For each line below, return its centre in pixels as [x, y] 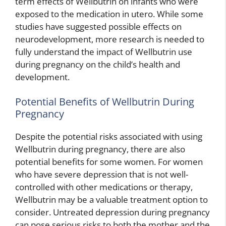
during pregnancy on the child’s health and [98, 64]
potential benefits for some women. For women [109, 162]
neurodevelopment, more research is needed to [110, 39]
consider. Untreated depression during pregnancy [112, 212]
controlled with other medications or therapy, [104, 187]
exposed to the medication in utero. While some [109, 14]
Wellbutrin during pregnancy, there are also [100, 149]
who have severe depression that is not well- [102, 174]
